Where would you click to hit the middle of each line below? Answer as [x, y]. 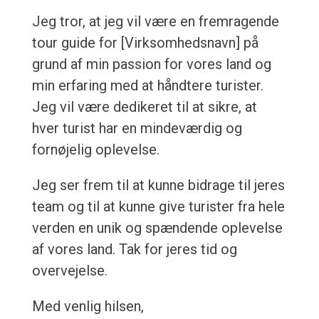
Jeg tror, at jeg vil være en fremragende [155, 22]
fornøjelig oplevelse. [95, 150]
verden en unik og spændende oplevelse [157, 228]
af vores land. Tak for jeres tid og [134, 250]
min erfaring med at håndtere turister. [147, 86]
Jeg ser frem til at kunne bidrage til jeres [158, 185]
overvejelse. [69, 271]
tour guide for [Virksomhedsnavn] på [145, 43]
